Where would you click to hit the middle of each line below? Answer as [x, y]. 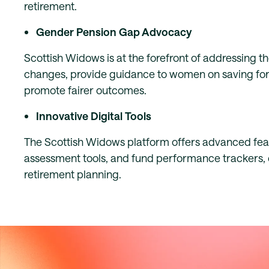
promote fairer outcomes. [85, 90]
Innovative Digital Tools [94, 116]
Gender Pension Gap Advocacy [114, 32]
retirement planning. [73, 174]
